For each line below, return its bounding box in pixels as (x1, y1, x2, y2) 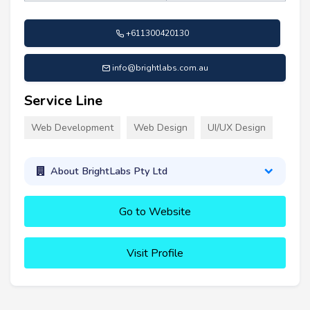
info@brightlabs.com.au (112, 62, 208, 73)
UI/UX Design (208, 120, 266, 134)
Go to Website (119, 203, 191, 219)
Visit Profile (127, 245, 183, 261)
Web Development (31, 120, 113, 134)
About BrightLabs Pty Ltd (50, 164, 167, 179)
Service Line (24, 91, 102, 110)
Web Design (134, 120, 188, 134)
